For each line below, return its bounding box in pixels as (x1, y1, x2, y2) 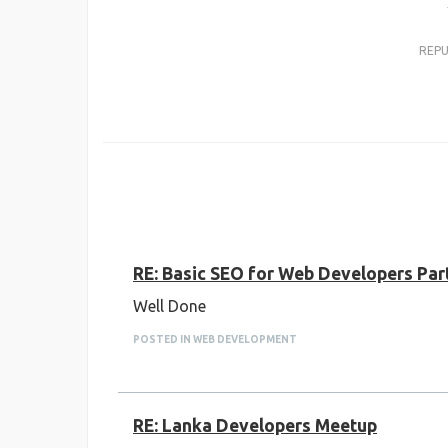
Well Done (133, 297, 206, 315)
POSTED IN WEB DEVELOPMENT (133, 334, 297, 345)
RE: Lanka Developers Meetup (133, 416, 377, 435)
